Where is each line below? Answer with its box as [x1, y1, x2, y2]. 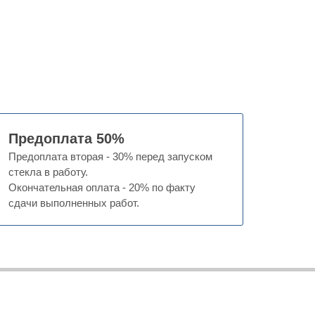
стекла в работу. [8, 166, 88, 178]
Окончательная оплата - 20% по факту [8, 181, 195, 193]
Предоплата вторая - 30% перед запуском [8, 150, 212, 162]
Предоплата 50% [8, 131, 124, 146]
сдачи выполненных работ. [8, 197, 139, 209]
